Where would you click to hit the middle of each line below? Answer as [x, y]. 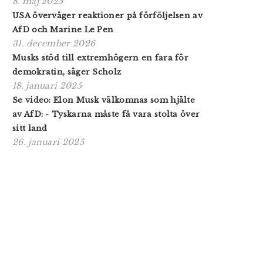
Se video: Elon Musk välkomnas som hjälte [104, 100]
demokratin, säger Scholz [67, 72]
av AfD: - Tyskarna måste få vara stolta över [106, 114]
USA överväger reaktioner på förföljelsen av [107, 15]
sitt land [30, 128]
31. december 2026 [54, 43]
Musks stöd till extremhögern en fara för [100, 58]
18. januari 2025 [47, 85]
